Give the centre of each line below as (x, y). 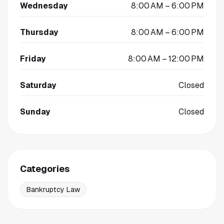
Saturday (38, 85)
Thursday (39, 32)
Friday (33, 59)
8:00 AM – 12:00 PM (166, 59)
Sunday (35, 112)
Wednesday (44, 6)
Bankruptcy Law (53, 189)
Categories (45, 169)
